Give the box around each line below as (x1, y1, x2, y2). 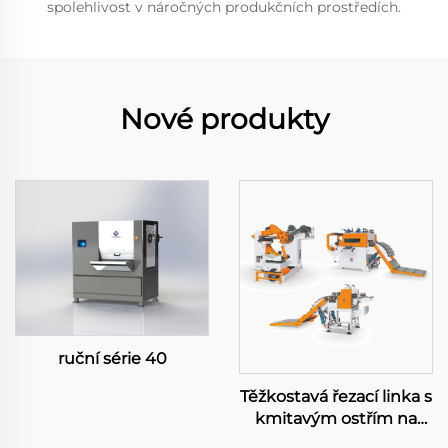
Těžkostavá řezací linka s (240, 387, 432, 406)
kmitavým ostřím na (255, 409, 417, 428)
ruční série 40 (57, 348, 167, 368)
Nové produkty (119, 102, 329, 136)
